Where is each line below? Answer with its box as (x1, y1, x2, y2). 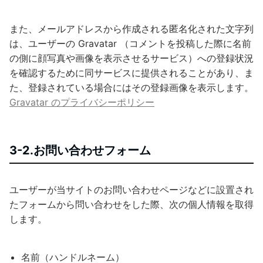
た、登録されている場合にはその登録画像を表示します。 (9, 81, 254, 93)
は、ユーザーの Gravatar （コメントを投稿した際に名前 (9, 37, 251, 49)
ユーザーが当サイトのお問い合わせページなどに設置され (9, 183, 254, 195)
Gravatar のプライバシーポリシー (9, 96, 154, 108)
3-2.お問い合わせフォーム (9, 143, 151, 157)
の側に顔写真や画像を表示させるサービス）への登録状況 (9, 52, 254, 64)
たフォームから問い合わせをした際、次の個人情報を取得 (9, 198, 254, 210)
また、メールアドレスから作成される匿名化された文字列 (9, 22, 254, 35)
